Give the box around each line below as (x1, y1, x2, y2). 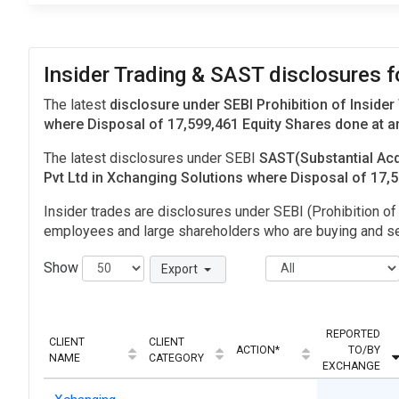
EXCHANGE (322, 359, 380, 372)
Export (160, 262, 200, 277)
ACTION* (236, 343, 280, 356)
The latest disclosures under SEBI (44, 150, 259, 167)
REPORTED (326, 327, 380, 340)
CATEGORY (149, 351, 204, 364)
